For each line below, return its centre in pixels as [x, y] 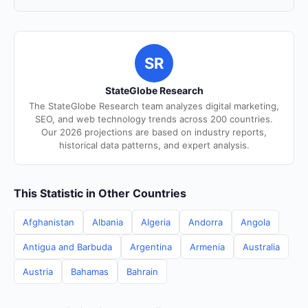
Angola [255, 222]
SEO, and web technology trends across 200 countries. [154, 119]
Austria [38, 272]
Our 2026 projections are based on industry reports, [154, 132]
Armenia [207, 247]
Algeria [156, 222]
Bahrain [142, 272]
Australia [261, 247]
